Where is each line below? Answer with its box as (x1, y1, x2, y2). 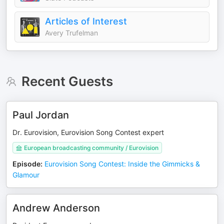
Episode (12, 159, 40, 168)
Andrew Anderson (12, 202, 100, 214)
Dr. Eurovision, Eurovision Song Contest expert (12, 128, 164, 136)
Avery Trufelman (45, 28, 98, 37)
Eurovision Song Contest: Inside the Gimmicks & (44, 159, 200, 168)
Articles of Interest (45, 16, 127, 26)
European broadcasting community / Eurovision (24, 144, 158, 151)
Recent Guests (21, 73, 113, 89)
